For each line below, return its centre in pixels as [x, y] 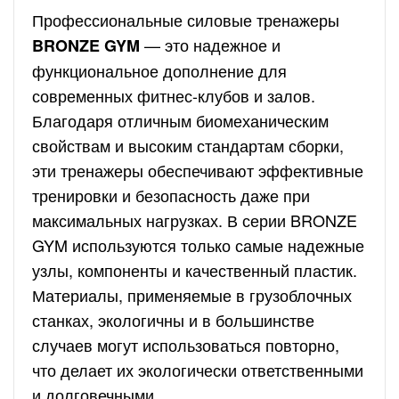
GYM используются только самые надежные [198, 245]
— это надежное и [210, 45]
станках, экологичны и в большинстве [173, 320]
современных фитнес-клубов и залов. [174, 95]
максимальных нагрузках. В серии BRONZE [195, 220]
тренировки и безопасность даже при [171, 195]
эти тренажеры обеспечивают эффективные [198, 170]
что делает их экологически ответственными [198, 370]
